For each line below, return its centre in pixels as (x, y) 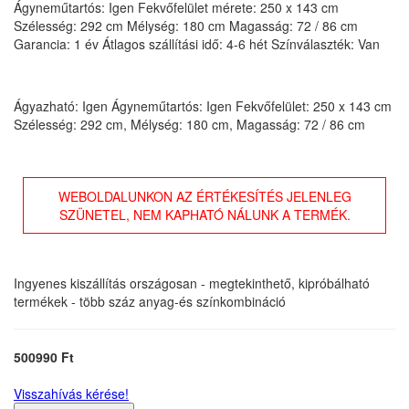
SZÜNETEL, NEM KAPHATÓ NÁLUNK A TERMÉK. (204, 214)
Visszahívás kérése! (71, 393)
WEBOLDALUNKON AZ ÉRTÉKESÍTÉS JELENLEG (204, 196)
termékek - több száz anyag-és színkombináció (150, 301)
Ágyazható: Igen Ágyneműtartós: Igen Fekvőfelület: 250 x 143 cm (203, 105)
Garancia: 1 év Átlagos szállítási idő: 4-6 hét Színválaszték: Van (197, 43)
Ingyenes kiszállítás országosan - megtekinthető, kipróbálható (192, 283)
